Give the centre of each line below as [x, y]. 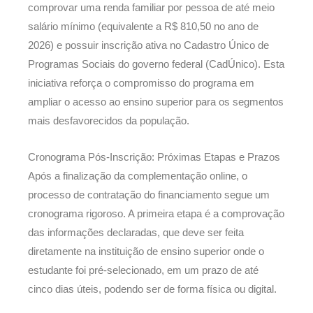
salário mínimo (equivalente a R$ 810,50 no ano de [143, 26]
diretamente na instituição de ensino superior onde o [146, 252]
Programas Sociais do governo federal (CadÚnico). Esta [156, 64]
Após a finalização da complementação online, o [138, 176]
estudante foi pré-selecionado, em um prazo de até [143, 271]
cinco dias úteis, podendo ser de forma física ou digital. [152, 290]
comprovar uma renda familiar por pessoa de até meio [151, 7]
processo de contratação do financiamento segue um [149, 195]
